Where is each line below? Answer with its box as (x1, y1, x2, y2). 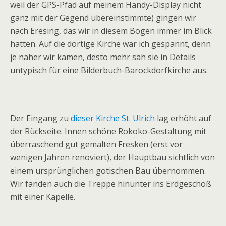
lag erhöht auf (155, 112, 211, 124)
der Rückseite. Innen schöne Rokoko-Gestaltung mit (10, 126, 206, 137)
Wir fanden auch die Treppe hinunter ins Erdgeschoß (10, 178, 211, 189)
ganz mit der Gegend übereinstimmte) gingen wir (10, 12, 196, 23)
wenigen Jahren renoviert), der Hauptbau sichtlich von (10, 152, 215, 163)
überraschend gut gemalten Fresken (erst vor (10, 139, 183, 150)
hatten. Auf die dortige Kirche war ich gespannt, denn (10, 38, 211, 49)
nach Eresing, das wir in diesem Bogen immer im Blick (10, 25, 212, 36)
